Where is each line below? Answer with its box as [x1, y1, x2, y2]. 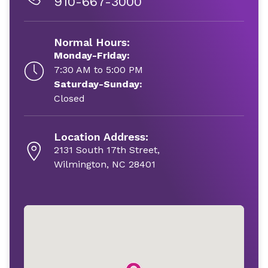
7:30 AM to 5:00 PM [54, 64, 143, 75]
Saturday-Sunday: [54, 78, 142, 90]
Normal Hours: [54, 36, 130, 48]
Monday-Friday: [54, 50, 130, 61]
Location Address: [54, 130, 148, 143]
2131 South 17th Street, [54, 144, 160, 156]
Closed [54, 93, 85, 104]
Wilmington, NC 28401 [54, 159, 156, 170]
